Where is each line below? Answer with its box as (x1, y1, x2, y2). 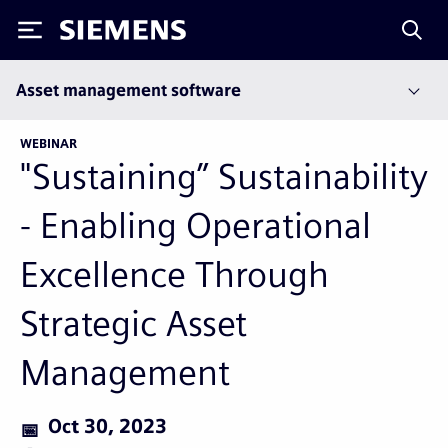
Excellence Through (20, 253, 329, 296)
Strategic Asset (20, 302, 247, 345)
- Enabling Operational (20, 204, 371, 247)
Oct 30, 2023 (48, 415, 167, 438)
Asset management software (16, 81, 241, 100)
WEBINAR (20, 137, 77, 151)
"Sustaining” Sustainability (20, 155, 428, 198)
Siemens (60, 23, 126, 44)
